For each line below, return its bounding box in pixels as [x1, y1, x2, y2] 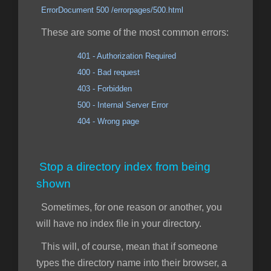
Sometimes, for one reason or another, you [36, 202, 222, 212]
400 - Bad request [36, 68, 140, 77]
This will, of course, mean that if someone [36, 241, 218, 252]
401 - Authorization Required [75, 51, 176, 60]
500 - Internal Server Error [36, 100, 168, 109]
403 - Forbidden [36, 84, 132, 93]
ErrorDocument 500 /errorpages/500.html [41, 5, 183, 15]
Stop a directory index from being [39, 160, 211, 173]
